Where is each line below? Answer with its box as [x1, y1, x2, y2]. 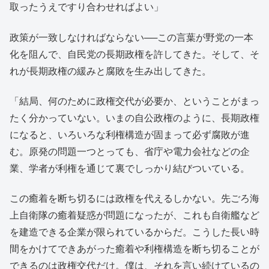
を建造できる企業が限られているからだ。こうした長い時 [10, 227, 259, 238]
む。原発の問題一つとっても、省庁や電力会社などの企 [10, 146, 250, 157]
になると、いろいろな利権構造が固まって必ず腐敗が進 [10, 129, 250, 140]
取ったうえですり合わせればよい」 [10, 2, 163, 13]
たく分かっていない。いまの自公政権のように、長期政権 [10, 112, 259, 123]
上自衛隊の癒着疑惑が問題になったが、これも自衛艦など [10, 210, 259, 221]
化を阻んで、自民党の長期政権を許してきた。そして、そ [10, 49, 259, 59]
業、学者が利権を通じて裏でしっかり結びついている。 [10, 163, 250, 174]
